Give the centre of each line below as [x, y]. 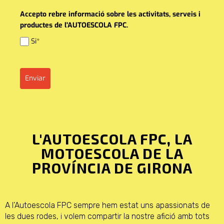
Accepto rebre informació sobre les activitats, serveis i [110, 14]
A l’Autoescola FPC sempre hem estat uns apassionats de [107, 205]
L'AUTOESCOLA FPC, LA [112, 139]
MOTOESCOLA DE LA [112, 153]
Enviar [35, 78]
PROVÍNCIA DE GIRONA [112, 168]
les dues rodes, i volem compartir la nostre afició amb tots [107, 216]
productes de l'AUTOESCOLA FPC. [74, 25]
